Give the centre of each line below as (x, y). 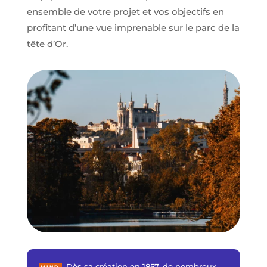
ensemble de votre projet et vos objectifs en (125, 11)
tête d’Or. (47, 44)
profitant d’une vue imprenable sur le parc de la (133, 27)
